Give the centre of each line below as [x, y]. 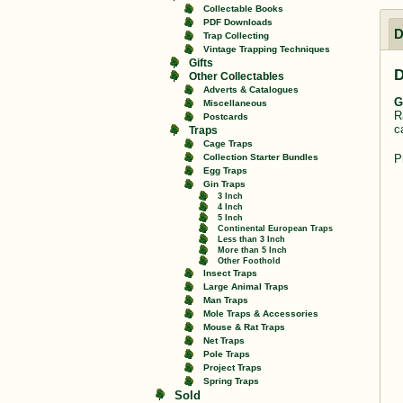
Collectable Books [243, 9]
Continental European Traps [275, 228]
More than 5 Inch [252, 250]
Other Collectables [237, 76]
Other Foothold [249, 260]
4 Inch [230, 206]
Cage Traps [228, 143]
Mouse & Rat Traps [244, 327]
